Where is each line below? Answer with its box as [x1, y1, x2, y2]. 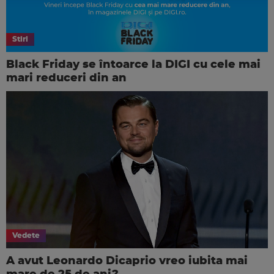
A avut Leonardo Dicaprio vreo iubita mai [6, 255, 248, 267]
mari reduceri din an [6, 73, 127, 84]
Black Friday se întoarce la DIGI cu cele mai [6, 59, 261, 71]
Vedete [12, 231, 40, 239]
